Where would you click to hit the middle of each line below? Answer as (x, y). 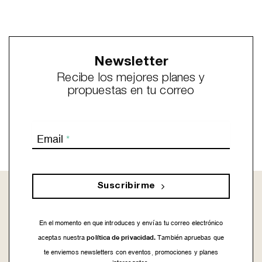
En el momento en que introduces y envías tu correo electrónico (131, 223)
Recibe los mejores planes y (131, 79)
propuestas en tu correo (131, 92)
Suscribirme (126, 187)
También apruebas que (190, 238)
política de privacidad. (120, 237)
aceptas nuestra (62, 238)
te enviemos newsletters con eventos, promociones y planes (131, 252)
